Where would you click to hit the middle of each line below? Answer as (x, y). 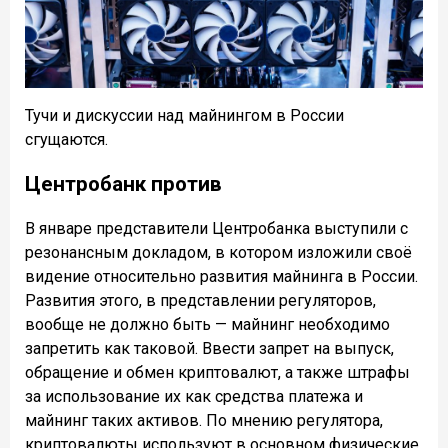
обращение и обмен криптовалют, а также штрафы (217, 372)
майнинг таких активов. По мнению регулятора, (204, 420)
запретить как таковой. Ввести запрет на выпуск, (209, 348)
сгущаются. (66, 139)
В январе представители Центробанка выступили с (216, 228)
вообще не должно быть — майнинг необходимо (207, 324)
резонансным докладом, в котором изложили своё (218, 252)
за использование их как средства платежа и (194, 396)
